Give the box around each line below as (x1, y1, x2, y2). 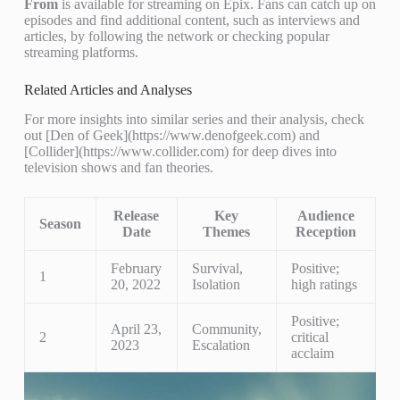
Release (113, 207, 160, 223)
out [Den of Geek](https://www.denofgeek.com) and (23, 127, 320, 143)
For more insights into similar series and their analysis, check (23, 111, 364, 127)
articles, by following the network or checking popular (23, 28, 329, 44)
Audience (296, 207, 354, 223)
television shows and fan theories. (23, 159, 213, 175)
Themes (203, 223, 251, 239)
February (110, 260, 162, 276)
